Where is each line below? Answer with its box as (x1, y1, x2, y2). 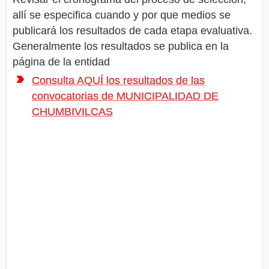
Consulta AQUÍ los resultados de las (32, 74, 205, 86)
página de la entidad (13, 55, 110, 68)
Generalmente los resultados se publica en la (13, 40, 229, 52)
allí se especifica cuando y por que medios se (13, 8, 231, 21)
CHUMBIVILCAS (32, 105, 113, 118)
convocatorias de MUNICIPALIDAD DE (32, 89, 219, 102)
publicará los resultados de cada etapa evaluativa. (13, 24, 252, 37)
